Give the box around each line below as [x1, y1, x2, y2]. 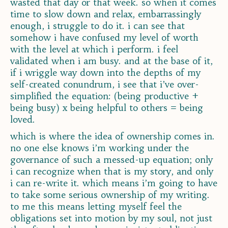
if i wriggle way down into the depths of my [10, 67, 201, 79]
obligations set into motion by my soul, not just [10, 212, 212, 224]
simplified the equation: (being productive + [10, 90, 198, 102]
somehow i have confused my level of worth [10, 32, 198, 44]
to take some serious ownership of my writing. [10, 189, 210, 201]
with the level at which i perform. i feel [10, 43, 178, 55]
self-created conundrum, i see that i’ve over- [10, 78, 199, 91]
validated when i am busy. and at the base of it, [10, 55, 213, 67]
